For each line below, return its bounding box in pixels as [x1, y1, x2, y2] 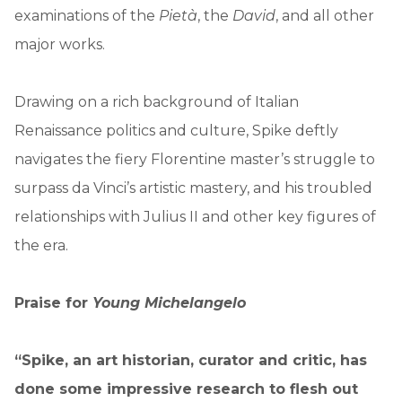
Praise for [14, 294, 92, 312]
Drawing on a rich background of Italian [14, 93, 299, 111]
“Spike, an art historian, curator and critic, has [14, 352, 367, 370]
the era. [14, 237, 68, 255]
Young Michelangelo [92, 294, 246, 312]
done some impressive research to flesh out [14, 380, 358, 398]
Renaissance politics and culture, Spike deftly [14, 122, 338, 140]
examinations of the [14, 7, 159, 25]
